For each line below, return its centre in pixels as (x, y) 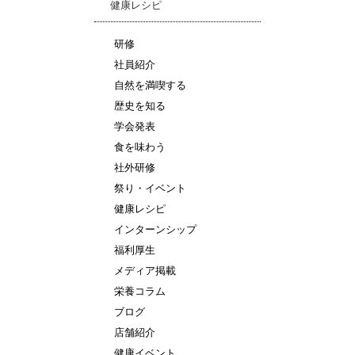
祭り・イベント (150, 188)
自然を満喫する (150, 85)
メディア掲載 (145, 270)
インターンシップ (155, 229)
